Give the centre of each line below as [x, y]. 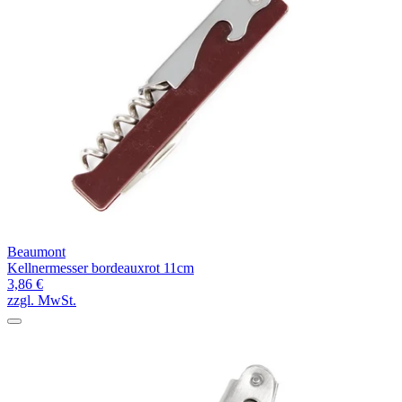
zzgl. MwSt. [42, 301]
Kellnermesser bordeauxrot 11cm [100, 268]
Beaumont [36, 252]
